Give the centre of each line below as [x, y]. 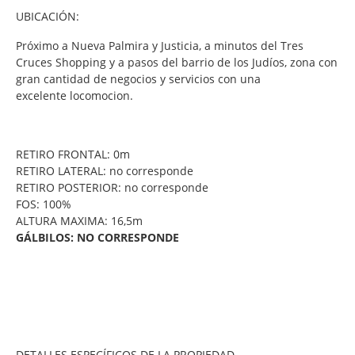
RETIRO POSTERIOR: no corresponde [112, 187]
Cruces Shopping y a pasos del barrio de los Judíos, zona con [177, 62]
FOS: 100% [44, 204]
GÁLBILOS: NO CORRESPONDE [97, 237]
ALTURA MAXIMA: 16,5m [79, 220]
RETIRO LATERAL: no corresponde [105, 170]
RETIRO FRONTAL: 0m [73, 154]
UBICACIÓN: [49, 16]
